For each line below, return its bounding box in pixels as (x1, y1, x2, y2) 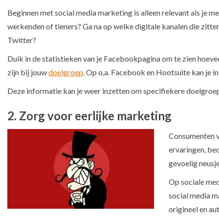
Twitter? (7, 35, 36, 44)
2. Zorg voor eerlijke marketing (7, 108, 172, 123)
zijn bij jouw (7, 67, 48, 77)
